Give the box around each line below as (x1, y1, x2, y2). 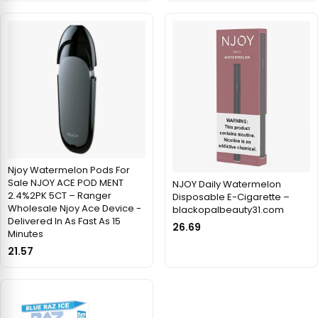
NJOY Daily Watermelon (172, 177, 281, 191)
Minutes (8, 226, 43, 241)
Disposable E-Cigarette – (172, 190, 290, 204)
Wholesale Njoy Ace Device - (8, 201, 141, 215)
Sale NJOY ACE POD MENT (8, 175, 124, 190)
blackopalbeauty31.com (172, 202, 284, 216)
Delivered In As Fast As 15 (8, 214, 121, 228)
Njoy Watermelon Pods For (8, 163, 130, 177)
